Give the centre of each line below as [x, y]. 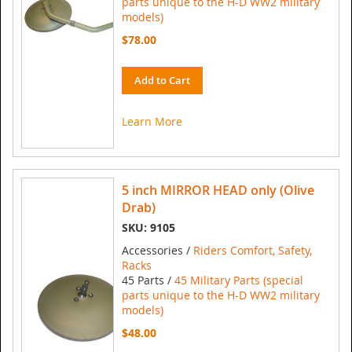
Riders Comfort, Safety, [253, 251]
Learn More [152, 122]
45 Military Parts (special [239, 280]
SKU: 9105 [148, 228]
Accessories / [158, 251]
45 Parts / [148, 280]
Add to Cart [162, 81]
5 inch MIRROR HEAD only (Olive [218, 191]
